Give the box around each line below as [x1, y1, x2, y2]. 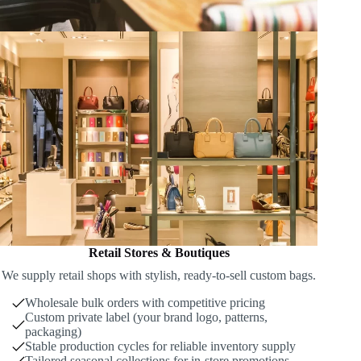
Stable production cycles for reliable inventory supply [25, 338, 296, 353]
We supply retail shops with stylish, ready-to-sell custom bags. [2, 268, 317, 282]
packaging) [25, 324, 81, 338]
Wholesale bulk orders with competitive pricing [25, 295, 265, 309]
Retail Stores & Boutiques [88, 245, 230, 259]
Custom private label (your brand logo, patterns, [25, 309, 268, 324]
